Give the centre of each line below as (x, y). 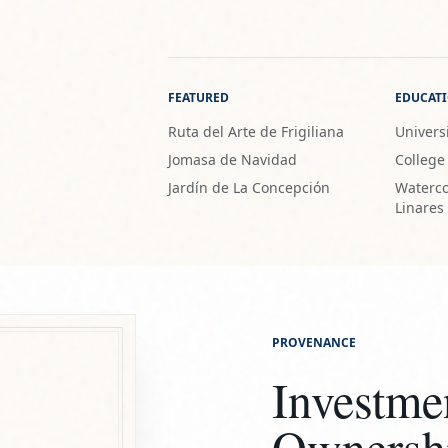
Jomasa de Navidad (232, 160)
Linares (419, 208)
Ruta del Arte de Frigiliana (256, 132)
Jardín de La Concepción (249, 188)
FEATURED (198, 98)
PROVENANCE (314, 342)
